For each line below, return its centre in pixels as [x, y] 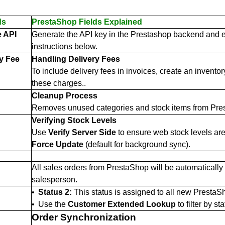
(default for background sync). [137, 144]
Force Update [57, 144]
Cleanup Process [64, 95]
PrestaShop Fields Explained [87, 22]
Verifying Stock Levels [74, 120]
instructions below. [64, 46]
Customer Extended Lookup [122, 204]
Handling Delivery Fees [76, 59]
